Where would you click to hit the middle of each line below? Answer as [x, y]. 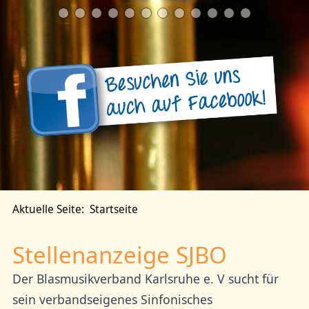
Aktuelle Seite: [51, 210]
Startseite [113, 210]
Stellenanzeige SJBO [119, 255]
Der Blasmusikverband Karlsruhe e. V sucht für [145, 279]
